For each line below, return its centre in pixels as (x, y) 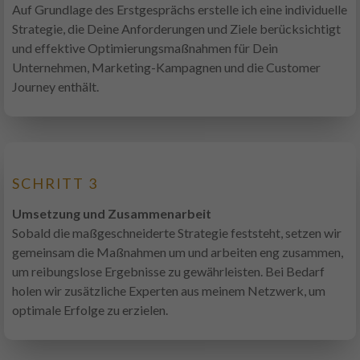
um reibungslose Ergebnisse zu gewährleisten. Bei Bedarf (168, 272)
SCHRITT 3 (55, 184)
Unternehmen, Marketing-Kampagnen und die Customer (166, 67)
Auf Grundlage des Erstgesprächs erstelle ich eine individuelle (180, 10)
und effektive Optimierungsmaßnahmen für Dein (145, 48)
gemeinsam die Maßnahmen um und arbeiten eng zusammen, (178, 252)
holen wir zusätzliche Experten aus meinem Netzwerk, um (169, 291)
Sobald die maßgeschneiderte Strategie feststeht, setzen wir (177, 233)
